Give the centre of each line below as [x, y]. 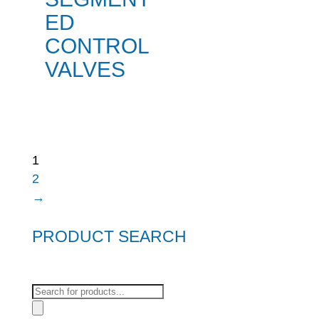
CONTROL [96, 46]
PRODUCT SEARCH [109, 237]
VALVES [85, 70]
